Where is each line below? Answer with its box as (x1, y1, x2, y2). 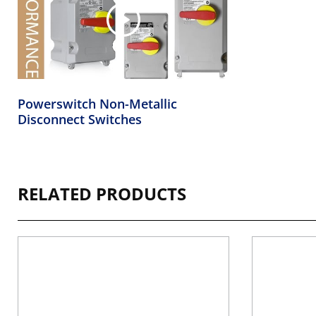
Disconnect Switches (18, 111, 142, 128)
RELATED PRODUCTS (18, 182, 186, 206)
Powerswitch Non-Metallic (18, 95, 177, 113)
